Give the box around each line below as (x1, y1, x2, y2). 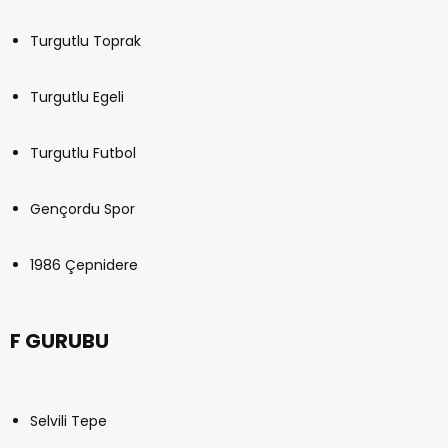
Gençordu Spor (30, 199, 135, 220)
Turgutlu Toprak (30, 31, 141, 52)
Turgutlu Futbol (30, 143, 136, 164)
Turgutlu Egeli (30, 87, 124, 108)
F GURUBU (10, 327, 109, 356)
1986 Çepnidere (30, 255, 138, 276)
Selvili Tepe (30, 411, 107, 432)
